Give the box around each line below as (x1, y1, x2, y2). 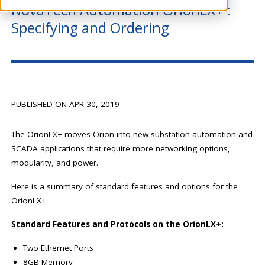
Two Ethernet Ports (23, 243, 94, 254)
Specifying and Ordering (11, 18, 170, 38)
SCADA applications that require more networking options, (11, 143, 231, 154)
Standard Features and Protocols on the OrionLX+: (11, 219, 224, 230)
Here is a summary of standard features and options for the (11, 181, 238, 192)
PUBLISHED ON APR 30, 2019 (11, 99, 120, 110)
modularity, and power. (11, 157, 99, 169)
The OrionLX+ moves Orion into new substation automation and (11, 129, 253, 140)
